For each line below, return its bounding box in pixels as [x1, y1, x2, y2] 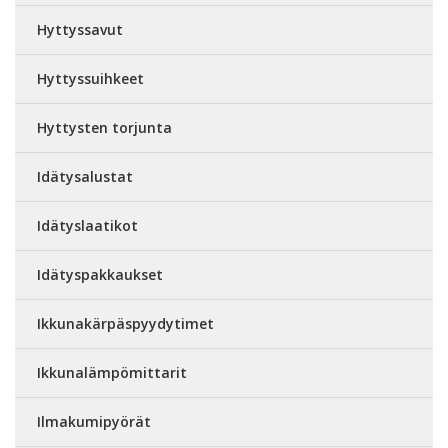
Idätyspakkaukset [37, 265, 163, 284]
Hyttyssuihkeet [37, 69, 144, 88]
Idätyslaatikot [37, 216, 138, 235]
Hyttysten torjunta [37, 118, 172, 137]
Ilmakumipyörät [37, 412, 151, 431]
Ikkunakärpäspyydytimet [37, 314, 214, 333]
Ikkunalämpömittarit [37, 363, 187, 382]
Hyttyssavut [37, 20, 123, 39]
